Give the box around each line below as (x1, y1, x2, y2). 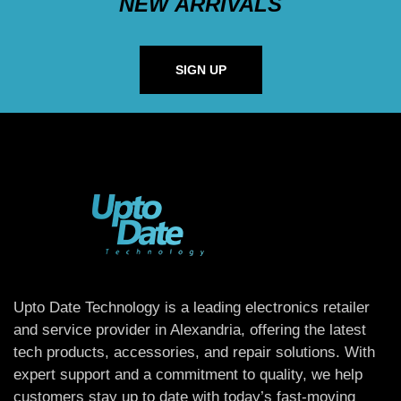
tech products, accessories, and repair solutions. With (13, 344, 375, 362)
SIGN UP (175, 63, 226, 78)
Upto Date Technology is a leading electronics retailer (13, 299, 370, 317)
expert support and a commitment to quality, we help (13, 366, 363, 384)
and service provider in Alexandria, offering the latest (13, 321, 366, 339)
